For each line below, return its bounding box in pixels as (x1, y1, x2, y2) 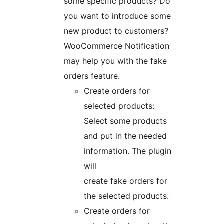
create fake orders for (84, 176, 167, 186)
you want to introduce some (64, 11, 171, 21)
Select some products (84, 116, 167, 126)
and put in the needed (84, 131, 167, 141)
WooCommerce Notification (64, 41, 169, 51)
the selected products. (84, 191, 169, 201)
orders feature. (64, 71, 120, 81)
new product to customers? (64, 26, 168, 36)
